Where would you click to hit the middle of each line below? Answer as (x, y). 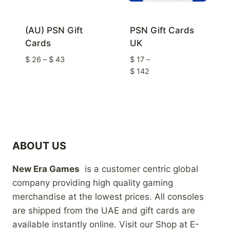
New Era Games (46, 169)
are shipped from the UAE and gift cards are (104, 210)
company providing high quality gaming (93, 183)
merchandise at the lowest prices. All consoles (108, 196)
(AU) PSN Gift (54, 31)
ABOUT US (39, 146)
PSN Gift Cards (162, 31)
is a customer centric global (139, 169)
